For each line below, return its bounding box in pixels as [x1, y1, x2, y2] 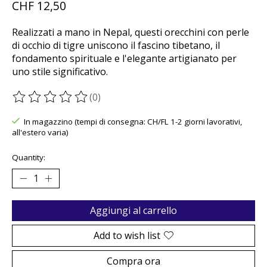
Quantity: [12, 151, 45, 163]
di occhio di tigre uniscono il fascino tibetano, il [12, 39, 220, 52]
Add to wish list [94, 228, 160, 242]
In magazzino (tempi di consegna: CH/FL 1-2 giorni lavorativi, [23, 116, 242, 128]
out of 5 [145, 97, 183, 110]
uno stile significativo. [12, 65, 108, 79]
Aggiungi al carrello [90, 203, 177, 217]
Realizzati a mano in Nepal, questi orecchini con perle [12, 26, 249, 39]
